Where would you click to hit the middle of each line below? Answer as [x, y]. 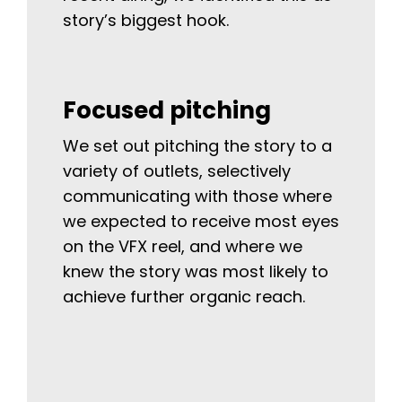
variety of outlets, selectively [177, 171]
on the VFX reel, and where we [183, 247]
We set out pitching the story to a [197, 146]
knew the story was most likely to [196, 272]
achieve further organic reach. [184, 297]
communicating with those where [197, 197]
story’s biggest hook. [146, 21]
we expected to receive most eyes [201, 222]
